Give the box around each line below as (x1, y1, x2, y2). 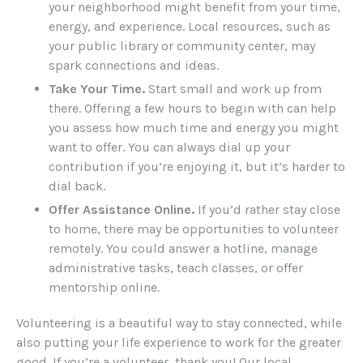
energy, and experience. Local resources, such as (49, 19, 331, 35)
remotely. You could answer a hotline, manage (49, 241, 318, 257)
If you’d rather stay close (194, 202, 340, 218)
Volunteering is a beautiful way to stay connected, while (16, 315, 342, 331)
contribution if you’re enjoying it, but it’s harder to (49, 159, 345, 175)
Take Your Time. (49, 81, 145, 97)
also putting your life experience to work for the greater (16, 335, 341, 351)
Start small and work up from (145, 81, 322, 97)
